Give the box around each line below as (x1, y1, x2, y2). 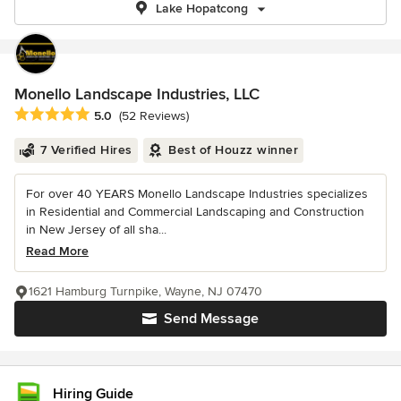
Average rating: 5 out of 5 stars (13, 106, 205, 124)
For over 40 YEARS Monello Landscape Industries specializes (26, 186, 368, 202)
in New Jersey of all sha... (26, 222, 166, 238)
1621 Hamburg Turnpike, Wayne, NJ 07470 (29, 284, 262, 300)
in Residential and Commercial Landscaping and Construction (26, 204, 364, 220)
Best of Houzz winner (168, 142, 298, 158)
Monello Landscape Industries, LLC (14, 84, 260, 104)
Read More (26, 243, 89, 260)
